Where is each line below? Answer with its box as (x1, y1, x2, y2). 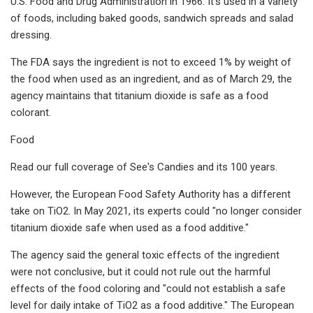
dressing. (10, 28, 52, 41)
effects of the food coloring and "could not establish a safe (10, 282, 286, 295)
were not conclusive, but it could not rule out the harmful (10, 265, 270, 278)
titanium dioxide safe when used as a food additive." (10, 221, 249, 234)
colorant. (10, 105, 51, 119)
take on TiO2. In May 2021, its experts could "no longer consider (10, 204, 302, 217)
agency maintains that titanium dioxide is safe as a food (10, 89, 268, 102)
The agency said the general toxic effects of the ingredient (10, 248, 279, 261)
